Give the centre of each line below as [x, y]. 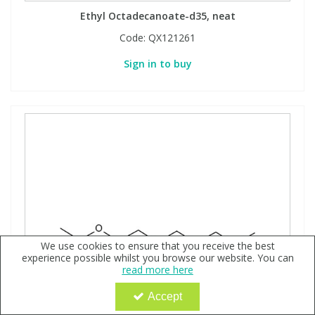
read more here [157, 270]
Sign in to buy [157, 63]
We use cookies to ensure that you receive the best [157, 246]
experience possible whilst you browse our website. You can [157, 258]
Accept [165, 296]
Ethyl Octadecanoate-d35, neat [157, 15]
